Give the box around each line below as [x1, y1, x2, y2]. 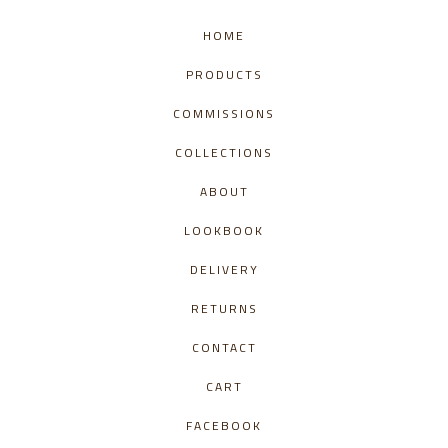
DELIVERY [189, 259, 259, 279]
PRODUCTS [185, 64, 263, 84]
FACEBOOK [186, 415, 262, 435]
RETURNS [190, 298, 258, 318]
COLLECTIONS [175, 142, 273, 162]
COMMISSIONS [173, 103, 275, 123]
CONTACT [191, 337, 257, 357]
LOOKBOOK [184, 220, 264, 240]
